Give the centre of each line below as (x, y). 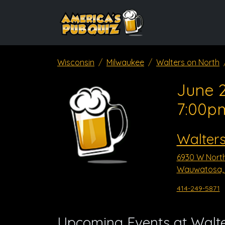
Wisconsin (76, 62)
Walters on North (188, 62)
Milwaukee (125, 62)
